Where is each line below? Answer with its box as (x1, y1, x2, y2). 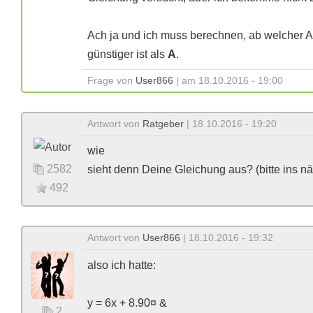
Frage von (87, 75, 136, 86)
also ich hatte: (87, 259, 156, 271)
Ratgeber (143, 118, 184, 129)
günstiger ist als (87, 48, 168, 60)
